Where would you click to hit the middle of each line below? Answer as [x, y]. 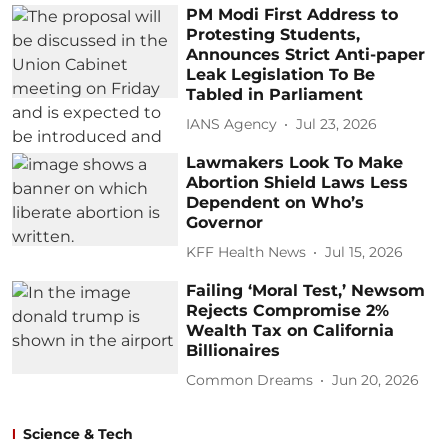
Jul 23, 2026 [337, 124]
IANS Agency [232, 124]
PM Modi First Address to [292, 14]
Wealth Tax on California [290, 330]
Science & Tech [78, 433]
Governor [225, 222]
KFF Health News [246, 252]
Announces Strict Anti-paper [306, 54]
